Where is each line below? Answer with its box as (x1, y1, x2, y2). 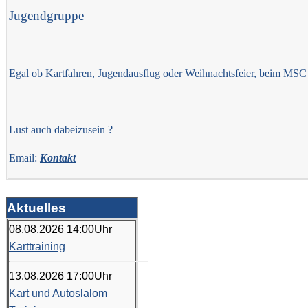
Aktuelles (7, 201, 66, 215)
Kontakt (40, 152, 76, 164)
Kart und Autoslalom (9, 287, 107, 299)
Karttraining (9, 241, 65, 252)
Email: (9, 152, 40, 164)
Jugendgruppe (9, 8, 84, 23)
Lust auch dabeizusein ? (9, 124, 113, 135)
